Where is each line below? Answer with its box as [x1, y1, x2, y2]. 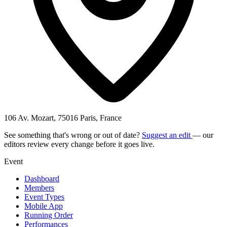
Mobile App [24, 201, 63, 210]
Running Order [24, 210, 73, 219]
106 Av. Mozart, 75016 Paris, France [4, 113, 122, 122]
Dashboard [24, 174, 59, 183]
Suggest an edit [142, 130, 193, 139]
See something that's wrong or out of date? [4, 130, 142, 139]
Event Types [24, 192, 64, 201]
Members [24, 183, 54, 192]
